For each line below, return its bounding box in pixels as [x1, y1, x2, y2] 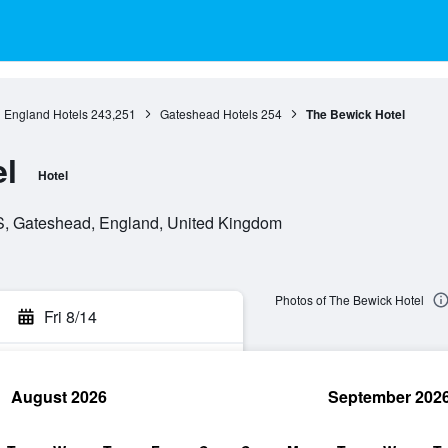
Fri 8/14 [44, 305, 97, 328]
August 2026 [11, 385, 107, 408]
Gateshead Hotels [159, 105, 258, 122]
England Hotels [3, 105, 88, 122]
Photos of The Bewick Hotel [274, 291, 424, 309]
